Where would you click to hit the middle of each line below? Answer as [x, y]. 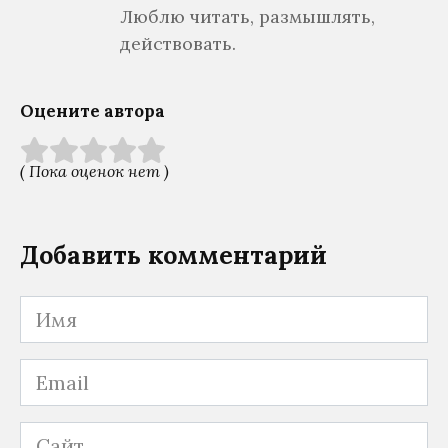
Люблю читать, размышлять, [247, 17]
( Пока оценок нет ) [94, 171]
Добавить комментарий [173, 255]
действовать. [178, 44]
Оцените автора [92, 111]
